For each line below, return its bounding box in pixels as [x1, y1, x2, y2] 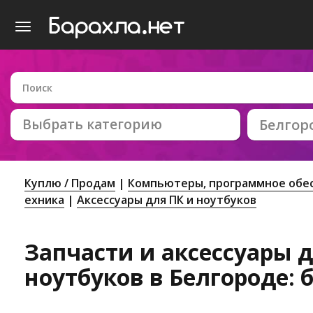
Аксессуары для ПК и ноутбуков [77, 192, 256, 208]
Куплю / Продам [24, 175, 115, 191]
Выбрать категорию [22, 115, 162, 133]
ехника [24, 192, 64, 208]
